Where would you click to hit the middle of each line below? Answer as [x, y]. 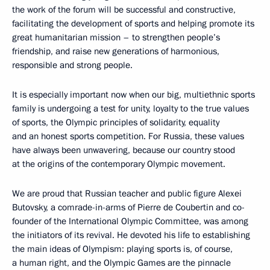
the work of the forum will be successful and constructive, [124, 10]
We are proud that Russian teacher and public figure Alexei [127, 194]
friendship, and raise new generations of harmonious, [116, 52]
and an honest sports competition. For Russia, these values [128, 137]
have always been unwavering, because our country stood [124, 150]
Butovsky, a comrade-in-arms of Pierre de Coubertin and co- [128, 208]
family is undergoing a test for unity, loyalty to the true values [130, 109]
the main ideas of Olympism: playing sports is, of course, [122, 249]
